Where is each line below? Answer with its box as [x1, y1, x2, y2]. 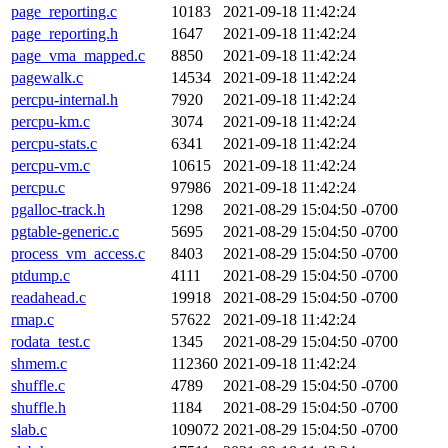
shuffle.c [11, 377, 65, 394]
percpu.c [11, 179, 65, 196]
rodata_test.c [11, 333, 90, 350]
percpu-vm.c [11, 157, 90, 174]
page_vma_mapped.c [11, 47, 145, 64]
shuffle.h [11, 399, 66, 416]
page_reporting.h [11, 25, 118, 42]
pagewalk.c [11, 69, 83, 86]
